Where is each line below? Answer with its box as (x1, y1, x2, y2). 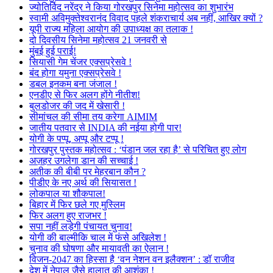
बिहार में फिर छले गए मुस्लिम (29, 199, 125, 210)
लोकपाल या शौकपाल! (29, 188, 105, 199)
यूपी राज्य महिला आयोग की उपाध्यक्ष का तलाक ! (29, 24, 193, 34)
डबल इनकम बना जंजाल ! (29, 79, 117, 89)
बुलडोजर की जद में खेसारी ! (29, 101, 125, 111)
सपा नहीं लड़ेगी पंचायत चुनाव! (29, 221, 132, 232)
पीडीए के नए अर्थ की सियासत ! (29, 177, 136, 188)
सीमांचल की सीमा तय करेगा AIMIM (29, 112, 157, 122)
